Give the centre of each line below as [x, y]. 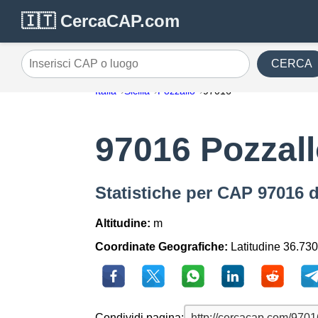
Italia [106, 91]
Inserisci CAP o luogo [75, 69]
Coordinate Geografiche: [162, 247]
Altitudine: [123, 224]
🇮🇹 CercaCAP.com [100, 21]
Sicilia [137, 91]
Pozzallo [177, 91]
